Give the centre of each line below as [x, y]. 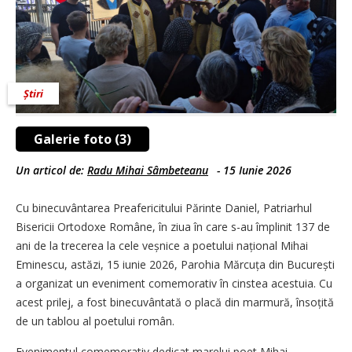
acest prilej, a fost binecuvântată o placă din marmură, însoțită [175, 302]
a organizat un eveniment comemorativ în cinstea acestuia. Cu [174, 283]
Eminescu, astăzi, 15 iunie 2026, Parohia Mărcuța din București [175, 264]
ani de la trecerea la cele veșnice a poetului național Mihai [162, 245]
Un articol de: [51, 170]
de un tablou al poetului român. [95, 321]
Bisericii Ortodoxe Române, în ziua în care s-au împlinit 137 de [173, 226]
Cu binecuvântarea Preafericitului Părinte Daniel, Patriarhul [164, 207]
